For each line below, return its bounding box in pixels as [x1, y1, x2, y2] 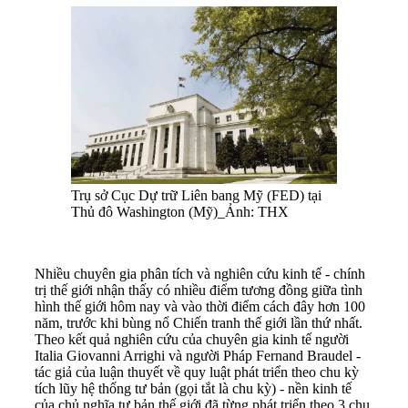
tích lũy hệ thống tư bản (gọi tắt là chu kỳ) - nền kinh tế [35, 381, 352, 397]
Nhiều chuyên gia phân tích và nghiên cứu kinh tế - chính [35, 266, 365, 282]
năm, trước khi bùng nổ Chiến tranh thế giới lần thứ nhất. [35, 315, 362, 331]
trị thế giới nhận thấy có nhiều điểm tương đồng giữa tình [35, 282, 362, 299]
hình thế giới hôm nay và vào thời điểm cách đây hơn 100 [35, 299, 365, 315]
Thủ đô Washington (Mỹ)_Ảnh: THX [71, 204, 289, 220]
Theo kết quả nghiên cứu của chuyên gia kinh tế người [35, 331, 349, 348]
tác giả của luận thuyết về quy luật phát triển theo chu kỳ [35, 364, 359, 381]
